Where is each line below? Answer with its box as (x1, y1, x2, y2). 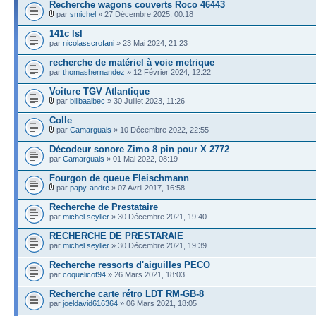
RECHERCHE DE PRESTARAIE (49, 230, 183, 241)
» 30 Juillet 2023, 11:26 (105, 96, 185, 105)
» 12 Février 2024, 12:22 (125, 67, 211, 76)
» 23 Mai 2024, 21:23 (114, 38, 188, 47)
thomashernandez (63, 67, 125, 76)
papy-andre (70, 183, 109, 192)
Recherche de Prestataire (49, 201, 158, 212)
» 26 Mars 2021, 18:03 (106, 269, 185, 279)
